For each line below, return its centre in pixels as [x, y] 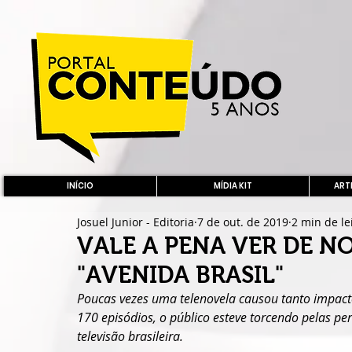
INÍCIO [80, 186]
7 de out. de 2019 [243, 222]
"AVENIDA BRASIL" [180, 275]
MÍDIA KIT [233, 186]
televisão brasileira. [130, 336]
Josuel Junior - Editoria [136, 222]
